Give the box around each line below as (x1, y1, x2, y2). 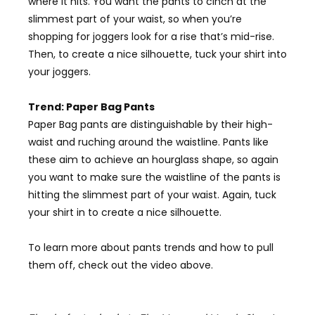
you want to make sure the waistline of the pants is (28, 169, 281, 184)
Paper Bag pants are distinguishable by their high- (28, 117, 273, 131)
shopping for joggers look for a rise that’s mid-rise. (28, 29, 274, 44)
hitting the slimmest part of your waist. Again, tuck (28, 187, 276, 202)
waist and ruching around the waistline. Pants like (28, 134, 269, 149)
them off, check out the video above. (28, 257, 216, 272)
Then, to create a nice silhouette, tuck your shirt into (28, 46, 287, 61)
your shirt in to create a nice (28, 205, 170, 219)
